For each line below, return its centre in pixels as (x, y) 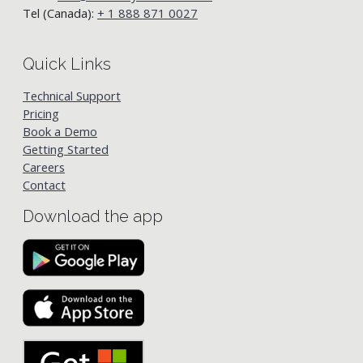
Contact (44, 185)
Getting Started (66, 149)
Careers (44, 167)
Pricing (41, 113)
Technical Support (72, 96)
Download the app (93, 216)
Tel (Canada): (60, 13)
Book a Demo (60, 131)
